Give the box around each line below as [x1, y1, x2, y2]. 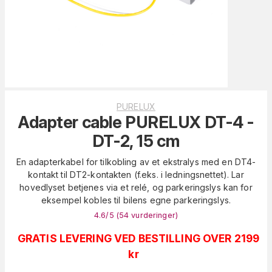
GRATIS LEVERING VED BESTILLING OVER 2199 [17, 231, 260, 245]
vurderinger [131, 210, 175, 220]
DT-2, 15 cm [92, 131, 180, 151]
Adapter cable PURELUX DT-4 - [17, 112, 255, 132]
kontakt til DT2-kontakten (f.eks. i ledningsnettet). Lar [28, 169, 244, 180]
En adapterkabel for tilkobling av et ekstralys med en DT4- [16, 156, 256, 167]
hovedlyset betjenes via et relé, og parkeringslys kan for [19, 182, 253, 192]
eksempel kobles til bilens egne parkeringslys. [41, 194, 231, 205]
